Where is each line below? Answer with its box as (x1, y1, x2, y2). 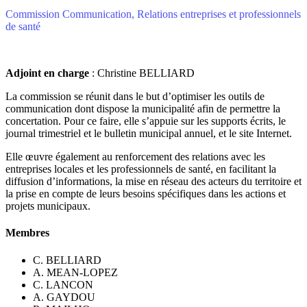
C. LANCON (33, 278, 93, 291)
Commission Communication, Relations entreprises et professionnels (5, 8, 301, 21)
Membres (5, 227, 49, 239)
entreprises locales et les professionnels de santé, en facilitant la (5, 163, 276, 175)
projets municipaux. (5, 200, 90, 212)
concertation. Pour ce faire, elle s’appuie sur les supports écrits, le (5, 115, 286, 127)
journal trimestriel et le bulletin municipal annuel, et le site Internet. (5, 127, 292, 140)
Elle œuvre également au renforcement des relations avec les (5, 151, 265, 163)
